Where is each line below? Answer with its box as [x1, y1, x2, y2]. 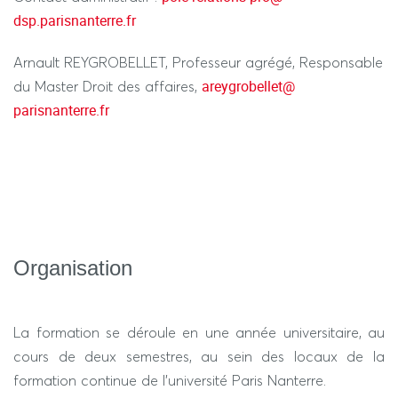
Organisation [13, 256, 132, 280]
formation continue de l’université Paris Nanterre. [13, 371, 326, 389]
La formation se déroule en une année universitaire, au [13, 323, 385, 341]
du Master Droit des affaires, [13, 77, 202, 95]
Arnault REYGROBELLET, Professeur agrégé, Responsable [13, 53, 383, 71]
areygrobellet [202, 76, 283, 96]
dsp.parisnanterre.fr [13, 11, 136, 30]
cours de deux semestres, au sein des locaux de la [13, 347, 385, 365]
